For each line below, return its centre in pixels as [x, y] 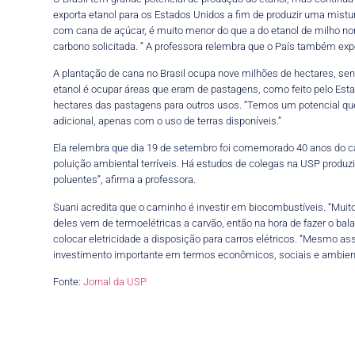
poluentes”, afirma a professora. [125, 180]
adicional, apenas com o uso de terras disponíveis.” [168, 120]
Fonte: [69, 282]
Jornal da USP [115, 282]
